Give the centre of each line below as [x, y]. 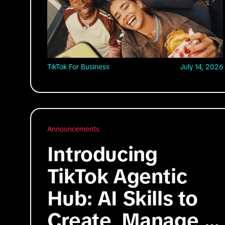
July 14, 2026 [201, 67]
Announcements [73, 129]
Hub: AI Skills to [122, 198]
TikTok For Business [78, 67]
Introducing [102, 154]
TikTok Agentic [117, 176]
